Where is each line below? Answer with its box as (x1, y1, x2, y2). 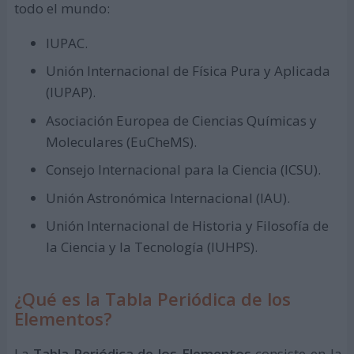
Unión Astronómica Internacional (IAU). (45, 188, 290, 207)
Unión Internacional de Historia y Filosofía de (45, 217, 329, 235)
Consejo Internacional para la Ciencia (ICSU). (45, 160, 321, 179)
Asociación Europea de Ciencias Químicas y (45, 111, 317, 130)
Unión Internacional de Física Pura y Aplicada (45, 62, 330, 81)
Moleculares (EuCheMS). (45, 132, 197, 151)
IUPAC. (45, 33, 88, 52)
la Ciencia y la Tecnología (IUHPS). (45, 238, 258, 257)
